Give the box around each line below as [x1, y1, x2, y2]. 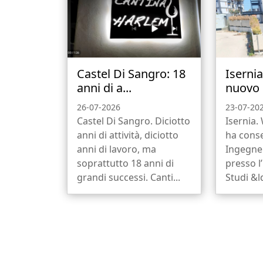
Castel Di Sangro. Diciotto [77, 114, 190, 127]
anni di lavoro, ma [77, 142, 156, 156]
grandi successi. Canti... [77, 170, 180, 184]
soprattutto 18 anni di [77, 156, 174, 170]
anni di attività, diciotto [77, 128, 178, 141]
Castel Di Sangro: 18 [77, 65, 186, 82]
